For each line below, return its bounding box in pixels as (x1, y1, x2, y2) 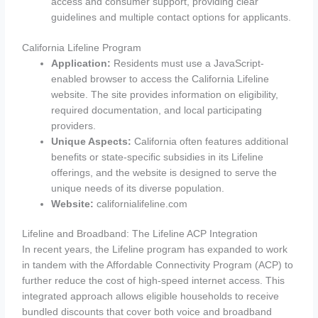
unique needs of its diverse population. (51, 182, 225, 194)
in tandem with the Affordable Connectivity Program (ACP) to (22, 260, 294, 271)
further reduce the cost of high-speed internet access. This (22, 275, 285, 287)
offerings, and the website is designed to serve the (51, 167, 278, 178)
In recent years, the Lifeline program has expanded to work (22, 244, 288, 256)
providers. (51, 120, 97, 131)
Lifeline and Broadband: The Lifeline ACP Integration (22, 229, 258, 240)
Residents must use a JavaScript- (111, 57, 265, 69)
